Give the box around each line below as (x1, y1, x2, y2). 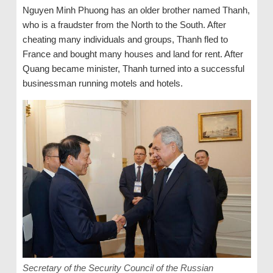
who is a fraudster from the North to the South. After (22, 19, 226, 30)
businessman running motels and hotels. (22, 78, 183, 88)
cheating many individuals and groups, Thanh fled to (22, 34, 228, 44)
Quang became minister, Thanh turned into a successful (22, 63, 244, 74)
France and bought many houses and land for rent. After (22, 49, 243, 59)
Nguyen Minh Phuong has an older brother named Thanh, (22, 5, 250, 15)
